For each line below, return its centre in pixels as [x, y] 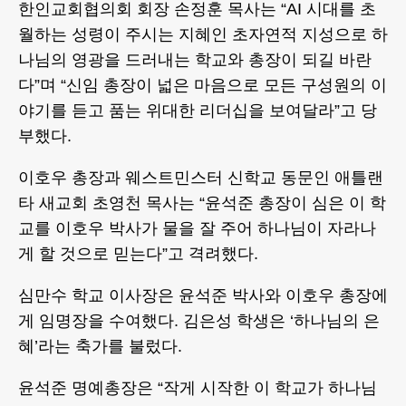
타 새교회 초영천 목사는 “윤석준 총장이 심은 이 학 [202, 203]
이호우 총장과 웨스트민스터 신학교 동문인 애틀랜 [201, 178]
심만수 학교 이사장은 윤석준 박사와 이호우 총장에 [203, 296]
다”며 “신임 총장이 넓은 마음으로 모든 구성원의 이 [203, 86]
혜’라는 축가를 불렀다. [100, 347]
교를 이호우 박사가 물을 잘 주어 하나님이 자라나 [197, 229]
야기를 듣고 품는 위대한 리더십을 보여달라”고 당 [198, 111]
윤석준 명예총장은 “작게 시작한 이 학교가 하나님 [198, 388]
